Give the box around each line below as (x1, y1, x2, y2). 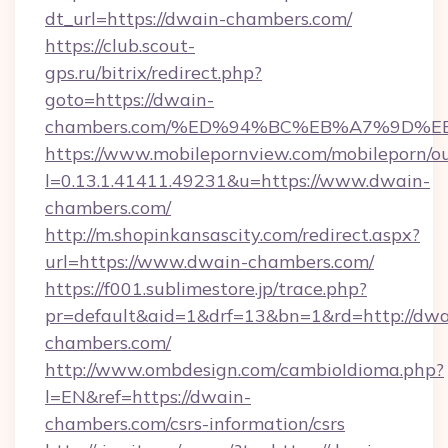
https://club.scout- (45, 34, 195, 57)
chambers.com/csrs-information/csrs (45, 412, 345, 435)
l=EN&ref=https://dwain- (45, 385, 251, 408)
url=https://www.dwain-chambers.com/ (45, 250, 374, 273)
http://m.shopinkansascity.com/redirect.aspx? (45, 223, 420, 246)
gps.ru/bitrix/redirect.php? (45, 61, 262, 84)
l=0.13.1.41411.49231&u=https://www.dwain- (45, 169, 430, 192)
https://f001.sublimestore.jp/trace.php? (45, 277, 367, 300)
